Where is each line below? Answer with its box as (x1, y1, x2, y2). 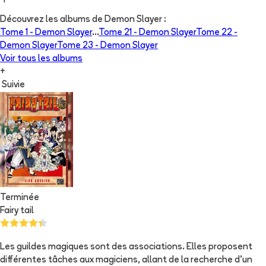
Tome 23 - (57, 42, 100, 51)
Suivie (2, 81, 25, 90)
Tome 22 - (196, 28, 237, 38)
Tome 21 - (99, 28, 139, 38)
